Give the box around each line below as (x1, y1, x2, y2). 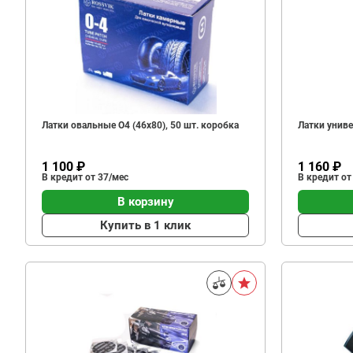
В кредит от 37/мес (42, 172, 128, 183)
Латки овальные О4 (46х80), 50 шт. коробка (42, 120, 239, 131)
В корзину (117, 194, 174, 209)
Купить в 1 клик (100, 217, 191, 232)
